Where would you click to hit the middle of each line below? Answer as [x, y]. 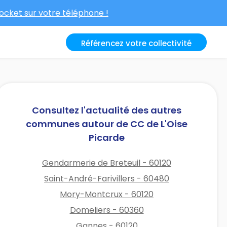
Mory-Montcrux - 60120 [107, 194]
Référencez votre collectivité [136, 43]
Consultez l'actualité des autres [107, 110]
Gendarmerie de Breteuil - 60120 [107, 163]
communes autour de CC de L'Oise [107, 124]
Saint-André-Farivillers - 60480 [107, 178]
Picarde [107, 137]
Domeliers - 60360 [107, 210]
